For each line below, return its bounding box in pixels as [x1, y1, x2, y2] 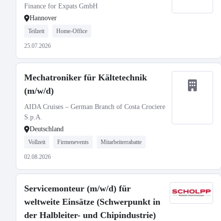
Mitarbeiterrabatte [101, 139, 142, 146]
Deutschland [30, 125, 64, 133]
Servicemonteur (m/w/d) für [24, 184, 131, 193]
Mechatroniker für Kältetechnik [24, 73, 147, 82]
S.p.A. [24, 113, 42, 121]
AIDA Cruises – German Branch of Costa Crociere [24, 103, 165, 110]
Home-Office [56, 28, 87, 35]
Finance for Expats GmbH [24, 2, 98, 10]
